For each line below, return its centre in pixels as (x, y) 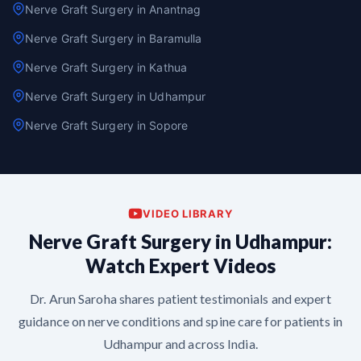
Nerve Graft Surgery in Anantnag (113, 9)
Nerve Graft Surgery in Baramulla (114, 38)
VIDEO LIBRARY (188, 213)
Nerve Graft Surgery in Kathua (106, 67)
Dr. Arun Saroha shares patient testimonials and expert (180, 298)
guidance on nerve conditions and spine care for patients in (180, 321)
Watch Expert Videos (180, 265)
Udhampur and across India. (180, 343)
